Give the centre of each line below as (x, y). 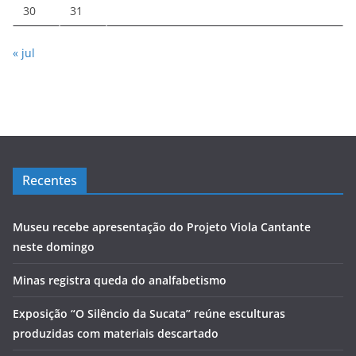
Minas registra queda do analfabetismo (120, 281)
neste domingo (54, 247)
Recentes (50, 181)
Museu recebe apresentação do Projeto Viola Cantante (162, 227)
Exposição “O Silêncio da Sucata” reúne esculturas (149, 314)
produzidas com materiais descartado (116, 334)
